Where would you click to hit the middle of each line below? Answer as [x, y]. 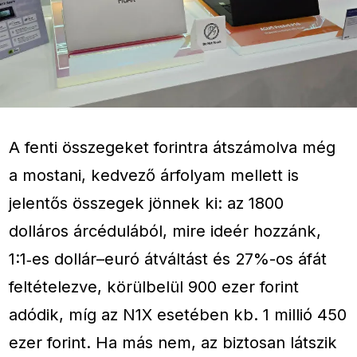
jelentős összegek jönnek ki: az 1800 [147, 203]
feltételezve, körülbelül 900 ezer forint [154, 287]
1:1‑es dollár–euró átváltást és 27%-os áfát [168, 259]
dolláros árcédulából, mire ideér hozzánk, [165, 231]
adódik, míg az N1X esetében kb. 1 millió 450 [178, 315]
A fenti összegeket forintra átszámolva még [173, 147]
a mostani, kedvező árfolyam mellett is [154, 175]
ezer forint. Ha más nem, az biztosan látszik [173, 343]
